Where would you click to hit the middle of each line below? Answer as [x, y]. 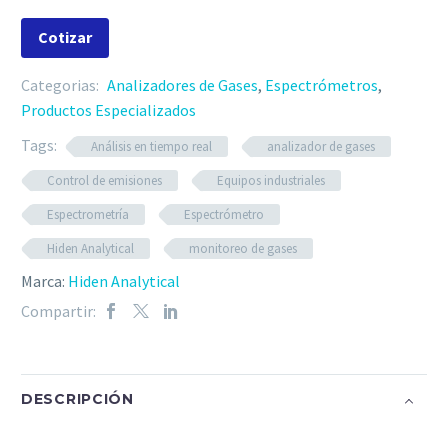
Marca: [44, 280]
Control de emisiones [104, 180]
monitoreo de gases [243, 248]
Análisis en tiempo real [151, 146]
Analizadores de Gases [182, 84]
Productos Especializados [108, 109]
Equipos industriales [271, 180]
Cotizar [65, 37]
